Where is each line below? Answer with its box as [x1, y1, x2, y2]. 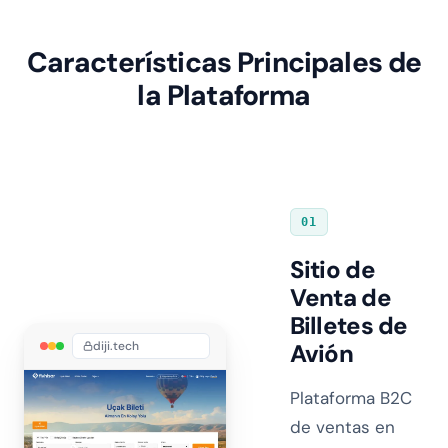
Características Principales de [26, 44, 422, 81]
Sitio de [289, 254, 375, 285]
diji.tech [93, 337, 139, 354]
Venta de [289, 282, 391, 313]
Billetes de [289, 310, 408, 341]
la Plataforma [137, 77, 311, 114]
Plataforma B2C [289, 387, 412, 409]
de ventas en [289, 416, 395, 438]
